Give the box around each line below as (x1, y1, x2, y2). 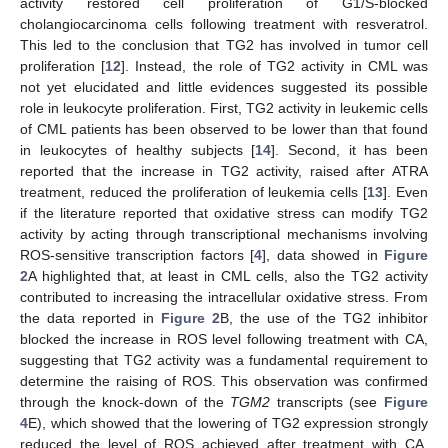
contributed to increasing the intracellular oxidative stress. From (20, 289, 428, 306)
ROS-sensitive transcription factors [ (20, 247, 255, 264)
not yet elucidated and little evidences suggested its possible (20, 79, 428, 96)
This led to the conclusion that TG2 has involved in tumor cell (20, 37, 428, 54)
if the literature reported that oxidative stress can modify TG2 (20, 205, 428, 222)
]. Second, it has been (271, 142, 429, 159)
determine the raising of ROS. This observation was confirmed (20, 373, 428, 390)
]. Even (383, 184, 428, 201)
